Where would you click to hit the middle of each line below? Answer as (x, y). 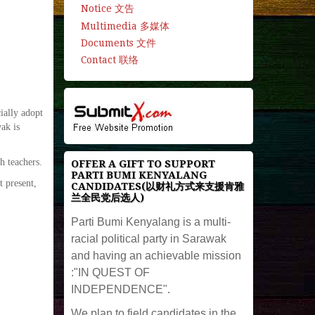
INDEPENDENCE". (120, 289)
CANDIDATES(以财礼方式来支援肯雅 (157, 186)
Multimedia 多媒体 (125, 26)
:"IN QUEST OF (110, 272)
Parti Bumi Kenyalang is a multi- (150, 221)
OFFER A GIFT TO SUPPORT (143, 163)
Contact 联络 (109, 59)
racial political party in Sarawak (148, 238)
